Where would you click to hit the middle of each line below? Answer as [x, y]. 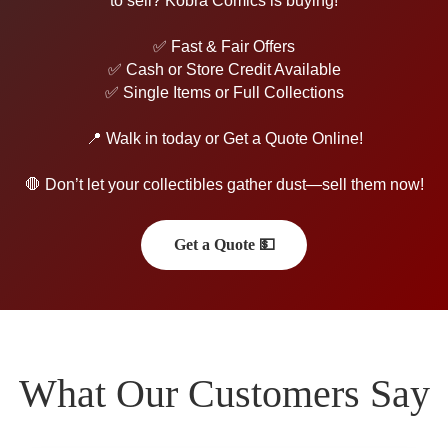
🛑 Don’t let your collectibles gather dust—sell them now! [224, 184]
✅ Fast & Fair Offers [224, 46]
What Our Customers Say [224, 393]
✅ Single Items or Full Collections [224, 92]
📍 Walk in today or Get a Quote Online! [224, 138]
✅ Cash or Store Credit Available [224, 69]
